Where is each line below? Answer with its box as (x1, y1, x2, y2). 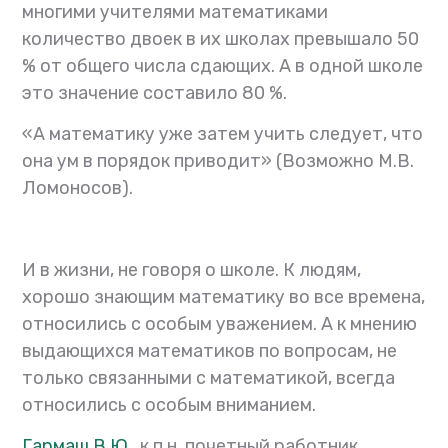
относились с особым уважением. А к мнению (22, 313, 418, 336)
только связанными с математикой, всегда (22, 367, 396, 390)
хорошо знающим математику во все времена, (22, 286, 426, 309)
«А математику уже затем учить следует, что (22, 123, 424, 146)
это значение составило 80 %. (22, 82, 288, 105)
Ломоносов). (22, 177, 134, 200)
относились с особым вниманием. (22, 394, 317, 417)
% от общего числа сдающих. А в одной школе (22, 55, 424, 78)
